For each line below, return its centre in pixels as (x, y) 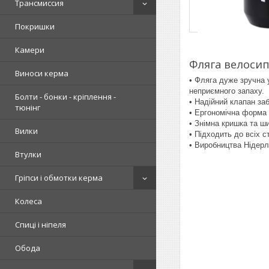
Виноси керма (42, 73)
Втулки (28, 154)
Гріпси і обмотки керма (59, 178)
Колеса (29, 201)
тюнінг (28, 107)
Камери (30, 50)
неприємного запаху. (228, 91)
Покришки (35, 26)
